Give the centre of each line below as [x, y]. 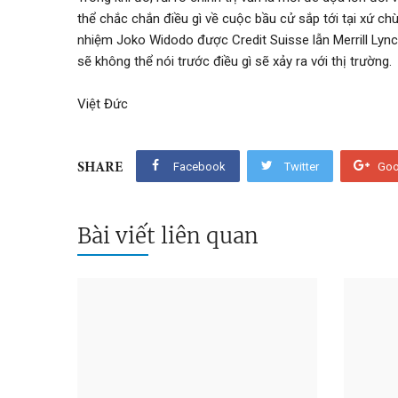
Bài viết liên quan [168, 236]
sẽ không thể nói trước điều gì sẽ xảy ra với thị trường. [235, 61]
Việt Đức [103, 104]
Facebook [200, 166]
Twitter [302, 166]
